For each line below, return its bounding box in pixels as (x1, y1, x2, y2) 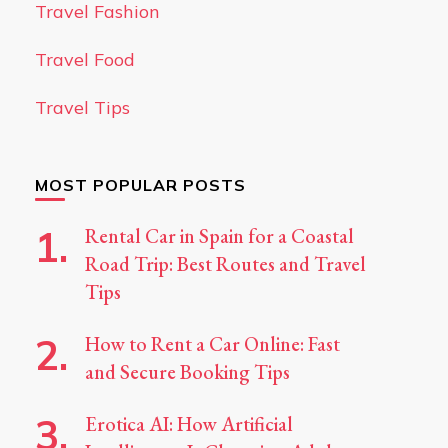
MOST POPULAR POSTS (34, 175, 246, 195)
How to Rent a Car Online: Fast (84, 331, 340, 357)
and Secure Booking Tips (84, 359, 290, 385)
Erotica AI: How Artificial (84, 411, 293, 437)
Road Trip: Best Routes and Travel (84, 251, 366, 277)
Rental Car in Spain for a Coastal (84, 223, 354, 249)
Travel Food (34, 48, 135, 71)
